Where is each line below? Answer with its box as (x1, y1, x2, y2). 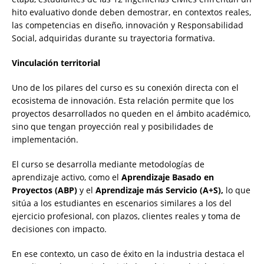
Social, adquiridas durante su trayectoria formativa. (12, 32, 215, 44)
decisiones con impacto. (12, 223, 107, 235)
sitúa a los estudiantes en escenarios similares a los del (12, 197, 232, 209)
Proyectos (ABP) (12, 184, 80, 196)
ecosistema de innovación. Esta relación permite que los (12, 95, 234, 107)
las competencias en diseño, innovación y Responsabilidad (12, 19, 243, 31)
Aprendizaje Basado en (121, 171, 214, 183)
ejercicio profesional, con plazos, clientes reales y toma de (12, 210, 240, 222)
